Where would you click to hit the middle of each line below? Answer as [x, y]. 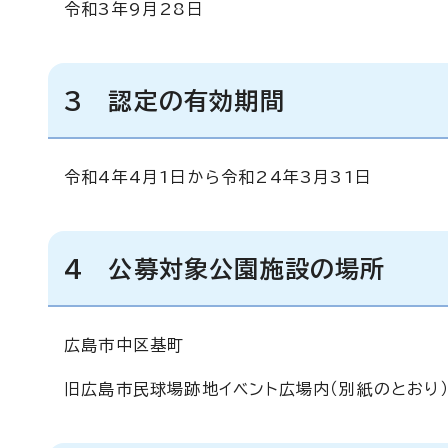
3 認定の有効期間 [174, 101]
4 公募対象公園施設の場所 [225, 269]
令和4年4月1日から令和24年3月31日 [218, 177]
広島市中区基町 [124, 345]
